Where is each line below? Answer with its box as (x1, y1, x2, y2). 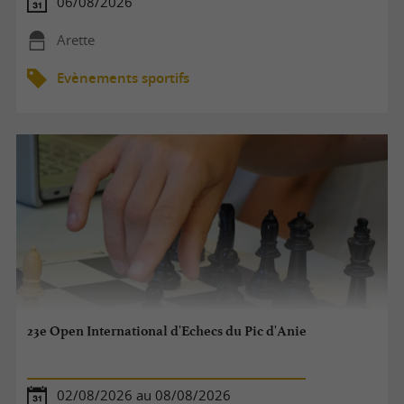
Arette (56, 31, 95, 49)
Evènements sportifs (56, 69, 189, 87)
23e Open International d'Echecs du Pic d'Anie (27, 323, 308, 340)
